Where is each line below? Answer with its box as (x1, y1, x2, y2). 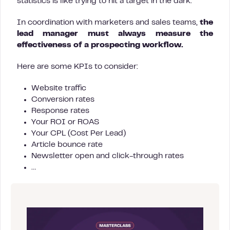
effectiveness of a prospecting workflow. (17, 42, 183, 49)
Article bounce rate (31, 141, 103, 148)
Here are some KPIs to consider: (17, 63, 138, 70)
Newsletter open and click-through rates (31, 152, 184, 160)
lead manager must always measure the (17, 30, 213, 37)
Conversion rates (31, 96, 94, 103)
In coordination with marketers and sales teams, (17, 19, 200, 26)
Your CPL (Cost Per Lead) (31, 130, 126, 137)
